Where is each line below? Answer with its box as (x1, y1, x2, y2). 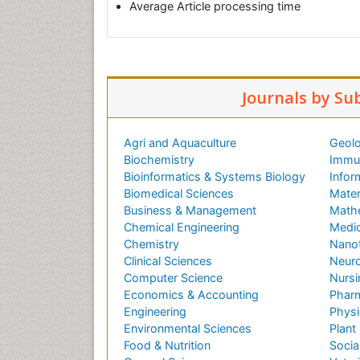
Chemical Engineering (124, 220, 239, 235)
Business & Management (124, 203, 256, 218)
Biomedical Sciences (124, 186, 234, 201)
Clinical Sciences (124, 254, 212, 268)
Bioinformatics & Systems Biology (124, 170, 305, 184)
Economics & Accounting (124, 288, 259, 302)
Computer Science (124, 271, 223, 285)
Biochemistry (124, 153, 194, 167)
